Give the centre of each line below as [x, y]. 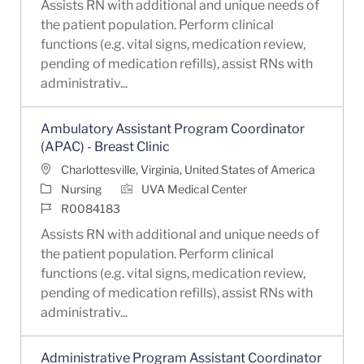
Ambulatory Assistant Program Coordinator [172, 128]
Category [63, 188]
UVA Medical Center [194, 188]
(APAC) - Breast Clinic [105, 146]
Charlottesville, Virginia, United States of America [188, 169]
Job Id [54, 207]
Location [62, 168]
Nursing [81, 188]
